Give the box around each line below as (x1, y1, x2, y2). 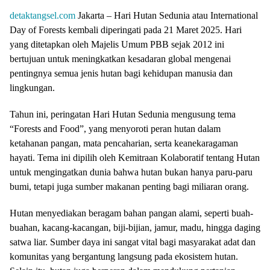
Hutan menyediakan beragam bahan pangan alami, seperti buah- (10, 208, 253, 219)
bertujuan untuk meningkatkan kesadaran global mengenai (10, 54, 231, 64)
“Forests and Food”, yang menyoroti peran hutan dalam (10, 124, 221, 134)
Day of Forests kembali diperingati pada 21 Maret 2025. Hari (10, 25, 242, 36)
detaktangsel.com (10, 10, 75, 21)
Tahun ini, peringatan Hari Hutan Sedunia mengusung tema (10, 109, 236, 120)
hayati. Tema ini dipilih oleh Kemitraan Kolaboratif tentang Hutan (10, 152, 260, 163)
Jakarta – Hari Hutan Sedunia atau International (75, 10, 258, 21)
